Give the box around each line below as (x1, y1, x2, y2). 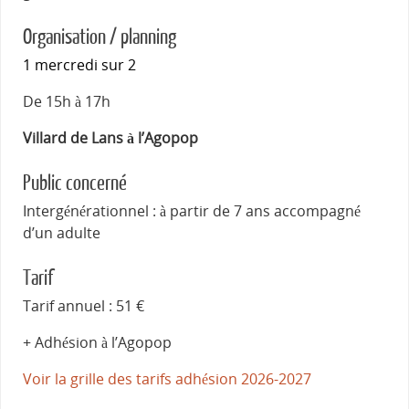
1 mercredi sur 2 (23, 55, 136, 75)
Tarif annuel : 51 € (23, 296, 144, 316)
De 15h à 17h (23, 91, 110, 111)
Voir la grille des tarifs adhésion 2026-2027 (23, 369, 311, 389)
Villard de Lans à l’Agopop (23, 128, 198, 148)
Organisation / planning (23, 26, 176, 48)
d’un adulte (23, 223, 100, 243)
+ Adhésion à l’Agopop (23, 332, 172, 352)
